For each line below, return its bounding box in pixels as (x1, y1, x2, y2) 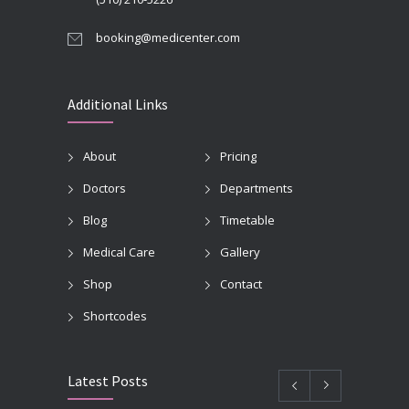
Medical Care (83, 243, 155, 260)
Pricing (220, 147, 257, 164)
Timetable (220, 211, 275, 228)
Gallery (220, 243, 260, 260)
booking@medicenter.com (96, 28, 240, 46)
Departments (220, 179, 293, 196)
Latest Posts (68, 371, 148, 390)
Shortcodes (83, 307, 147, 324)
